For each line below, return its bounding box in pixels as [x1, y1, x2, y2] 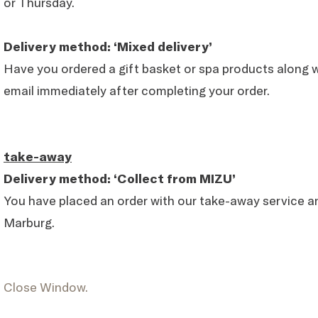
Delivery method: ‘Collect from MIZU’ [4, 170, 236, 187]
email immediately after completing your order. [4, 82, 270, 99]
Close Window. [4, 279, 88, 295]
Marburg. [4, 214, 55, 231]
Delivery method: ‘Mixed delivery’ [4, 38, 212, 55]
